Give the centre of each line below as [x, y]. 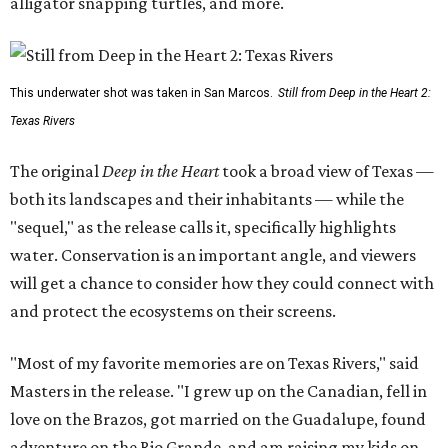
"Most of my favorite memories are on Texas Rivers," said [214, 363]
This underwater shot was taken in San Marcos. [141, 93]
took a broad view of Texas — [326, 171]
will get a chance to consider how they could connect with [222, 283]
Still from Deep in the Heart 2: [354, 93]
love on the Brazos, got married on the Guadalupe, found [218, 419]
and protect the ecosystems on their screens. [173, 311]
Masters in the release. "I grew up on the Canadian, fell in [218, 391]
